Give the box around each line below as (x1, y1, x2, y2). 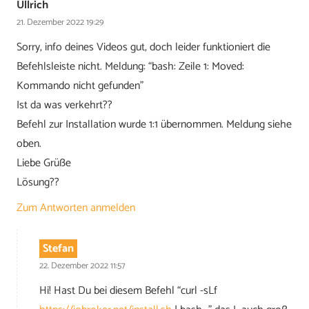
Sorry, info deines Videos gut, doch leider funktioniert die (17, 37, 270, 57)
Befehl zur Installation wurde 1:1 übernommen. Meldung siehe (17, 114, 292, 134)
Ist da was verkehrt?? (17, 95, 112, 114)
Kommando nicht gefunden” (17, 76, 143, 95)
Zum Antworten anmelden (17, 199, 135, 218)
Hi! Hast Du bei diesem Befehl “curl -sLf (39, 281, 217, 301)
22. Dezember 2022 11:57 (39, 259, 126, 274)
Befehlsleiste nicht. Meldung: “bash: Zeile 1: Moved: (17, 57, 244, 76)
